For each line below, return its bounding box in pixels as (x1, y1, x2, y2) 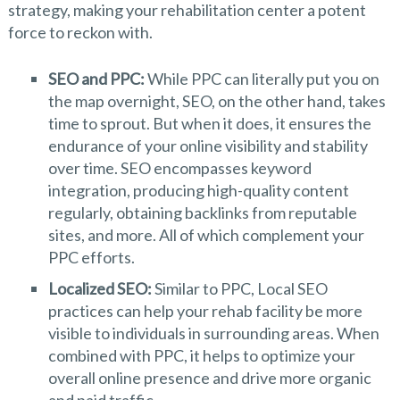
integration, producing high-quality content (47, 179, 349, 200)
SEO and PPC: (47, 68, 145, 88)
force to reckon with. (7, 21, 153, 42)
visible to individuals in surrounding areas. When (47, 322, 379, 343)
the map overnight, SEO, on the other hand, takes (47, 90, 386, 111)
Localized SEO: (47, 278, 152, 298)
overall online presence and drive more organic (47, 367, 371, 387)
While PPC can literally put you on (144, 68, 379, 88)
